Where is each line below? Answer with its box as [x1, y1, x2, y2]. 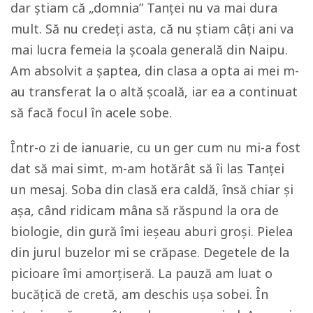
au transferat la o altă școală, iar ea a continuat [10, 83, 298, 100]
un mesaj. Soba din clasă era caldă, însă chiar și [10, 181, 293, 198]
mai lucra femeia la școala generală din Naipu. [10, 41, 288, 58]
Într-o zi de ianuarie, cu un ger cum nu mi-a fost [10, 139, 300, 156]
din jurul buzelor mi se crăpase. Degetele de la [10, 244, 289, 261]
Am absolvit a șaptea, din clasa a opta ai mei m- [10, 62, 299, 79]
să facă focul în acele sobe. [10, 104, 172, 121]
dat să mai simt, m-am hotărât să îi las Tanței [10, 160, 284, 177]
